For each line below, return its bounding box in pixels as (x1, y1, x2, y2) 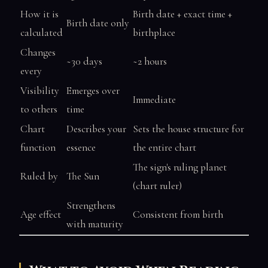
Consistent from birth (133, 208, 223, 221)
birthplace (133, 26, 175, 39)
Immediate (133, 93, 176, 106)
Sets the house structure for (133, 123, 244, 136)
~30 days (66, 55, 102, 68)
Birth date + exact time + (133, 8, 232, 21)
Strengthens (66, 199, 115, 212)
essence (66, 141, 96, 154)
